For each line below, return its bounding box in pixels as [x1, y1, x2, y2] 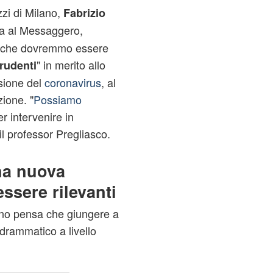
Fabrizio [63, 5, 105, 21]
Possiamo [33, 91, 82, 107]
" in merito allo [36, 57, 105, 73]
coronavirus [44, 74, 101, 90]
